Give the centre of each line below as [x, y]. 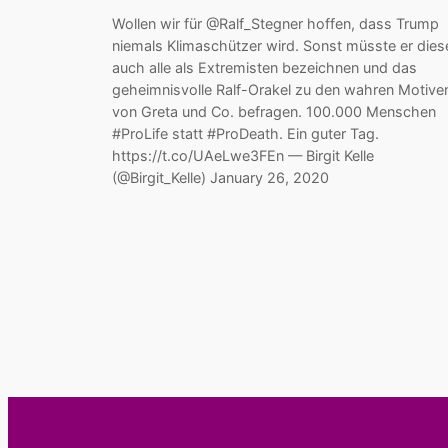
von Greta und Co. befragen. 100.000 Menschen [274, 112]
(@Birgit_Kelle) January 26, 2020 [220, 178]
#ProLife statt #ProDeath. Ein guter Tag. [245, 134]
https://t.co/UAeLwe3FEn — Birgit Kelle [243, 156]
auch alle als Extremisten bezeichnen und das [264, 68]
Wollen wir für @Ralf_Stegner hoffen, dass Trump [275, 24]
